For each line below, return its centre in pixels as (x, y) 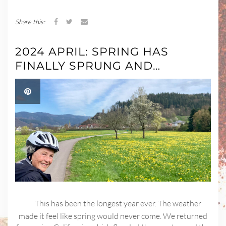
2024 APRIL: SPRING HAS (92, 52)
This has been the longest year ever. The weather (118, 203)
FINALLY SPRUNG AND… (88, 66)
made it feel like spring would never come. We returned (113, 216)
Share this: (30, 22)
